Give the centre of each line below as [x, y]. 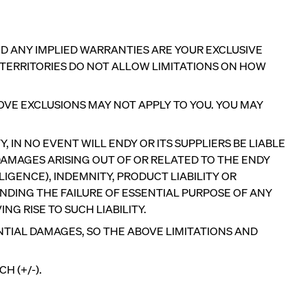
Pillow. [70, 293]
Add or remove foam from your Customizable [164, 276]
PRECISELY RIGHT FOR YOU [123, 259]
